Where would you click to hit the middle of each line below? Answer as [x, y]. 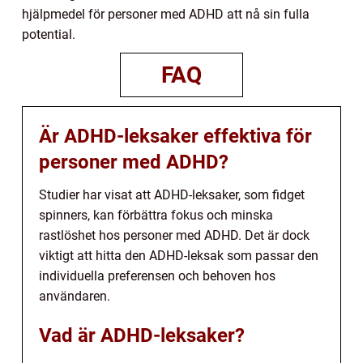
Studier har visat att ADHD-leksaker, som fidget [172, 194]
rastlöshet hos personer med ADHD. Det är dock [174, 235]
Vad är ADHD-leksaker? [142, 335]
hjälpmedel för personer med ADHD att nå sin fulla [166, 14]
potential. [49, 34]
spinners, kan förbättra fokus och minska [156, 215]
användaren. [75, 296]
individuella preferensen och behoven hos [157, 275]
